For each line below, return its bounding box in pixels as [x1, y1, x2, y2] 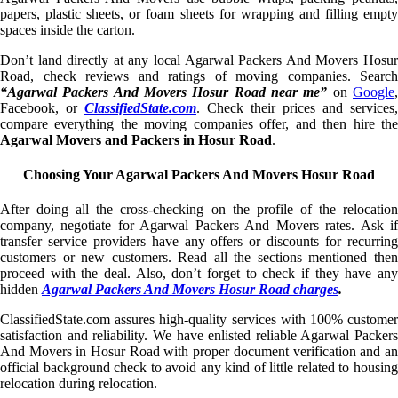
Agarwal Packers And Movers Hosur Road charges [42, 282, 338, 298]
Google [353, 84, 395, 99]
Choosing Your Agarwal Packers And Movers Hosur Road [23, 166, 375, 182]
